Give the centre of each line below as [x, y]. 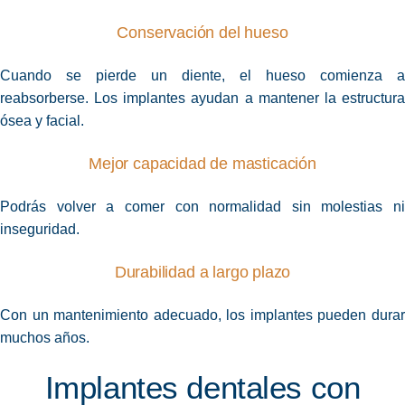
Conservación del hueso [202, 33]
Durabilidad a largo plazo [202, 273]
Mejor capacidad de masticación [202, 164]
